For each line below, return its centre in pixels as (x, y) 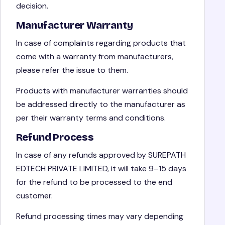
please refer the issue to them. (72, 70)
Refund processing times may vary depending (99, 216)
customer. (34, 195)
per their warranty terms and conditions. (91, 118)
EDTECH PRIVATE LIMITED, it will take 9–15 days (101, 168)
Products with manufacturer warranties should (102, 90)
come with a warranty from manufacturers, (94, 56)
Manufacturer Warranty (74, 25)
